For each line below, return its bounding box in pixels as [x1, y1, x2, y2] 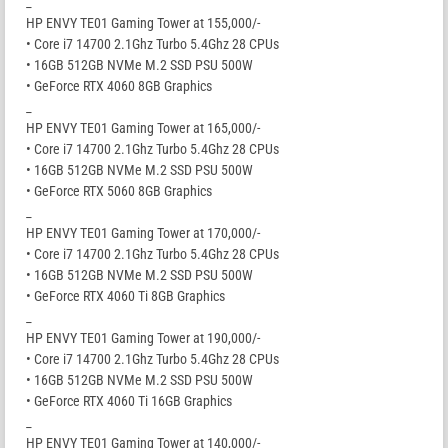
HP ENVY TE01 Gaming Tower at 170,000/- [26, 224, 260, 241]
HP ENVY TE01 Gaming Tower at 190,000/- [26, 329, 260, 346]
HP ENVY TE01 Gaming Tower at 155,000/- [26, 14, 260, 31]
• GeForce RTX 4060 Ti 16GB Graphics [26, 392, 232, 409]
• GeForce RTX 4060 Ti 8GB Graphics [26, 287, 225, 304]
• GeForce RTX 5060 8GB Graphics [26, 182, 212, 199]
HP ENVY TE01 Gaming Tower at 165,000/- [26, 119, 260, 136]
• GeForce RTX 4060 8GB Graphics [26, 77, 212, 94]
